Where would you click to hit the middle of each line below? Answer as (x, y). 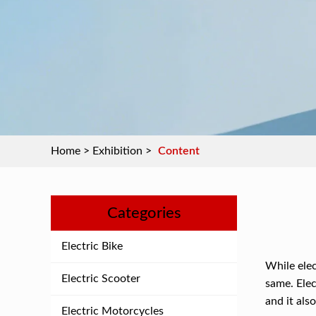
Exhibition (117, 151)
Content (179, 151)
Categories (144, 213)
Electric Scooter (101, 279)
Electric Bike (92, 246)
